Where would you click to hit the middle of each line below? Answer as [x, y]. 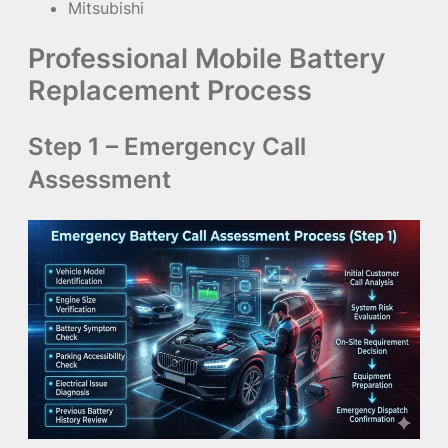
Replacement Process [170, 89]
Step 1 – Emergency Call [167, 146]
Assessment [99, 179]
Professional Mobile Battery [207, 57]
